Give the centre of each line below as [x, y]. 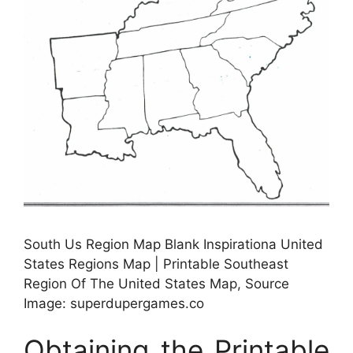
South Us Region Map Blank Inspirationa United [173, 244]
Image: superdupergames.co [114, 303]
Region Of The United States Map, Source [156, 283]
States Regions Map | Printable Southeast [156, 264]
